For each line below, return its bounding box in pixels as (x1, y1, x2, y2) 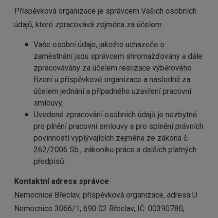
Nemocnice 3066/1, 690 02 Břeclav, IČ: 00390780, (14, 204, 184, 213)
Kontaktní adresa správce (14, 177, 109, 186)
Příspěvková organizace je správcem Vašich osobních (14, 6, 197, 16)
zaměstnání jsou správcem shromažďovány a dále (34, 52, 202, 61)
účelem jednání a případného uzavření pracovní (34, 87, 191, 96)
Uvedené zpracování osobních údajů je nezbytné (34, 110, 197, 119)
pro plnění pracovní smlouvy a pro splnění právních (34, 122, 203, 131)
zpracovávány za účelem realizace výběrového (34, 63, 192, 73)
